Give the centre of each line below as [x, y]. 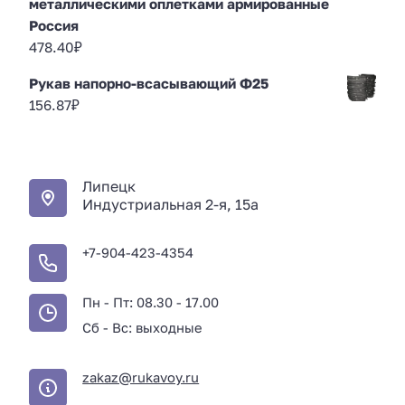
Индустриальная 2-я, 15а [171, 204]
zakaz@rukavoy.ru [141, 377]
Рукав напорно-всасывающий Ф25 [149, 83]
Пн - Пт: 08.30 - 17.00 [151, 302]
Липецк [109, 186]
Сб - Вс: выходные [143, 327]
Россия [54, 25]
